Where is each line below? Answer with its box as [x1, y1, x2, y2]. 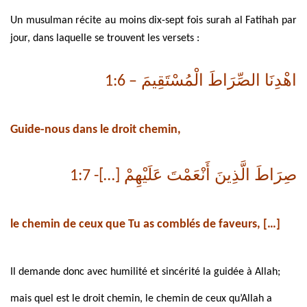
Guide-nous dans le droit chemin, [10, 123, 181, 137]
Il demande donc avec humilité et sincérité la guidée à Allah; [10, 267, 280, 278]
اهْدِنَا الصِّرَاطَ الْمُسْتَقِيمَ [137, 73, 297, 90]
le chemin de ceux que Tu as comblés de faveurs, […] [10, 218, 280, 232]
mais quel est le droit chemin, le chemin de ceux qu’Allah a [10, 293, 272, 305]
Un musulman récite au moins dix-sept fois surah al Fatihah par [10, 15, 297, 27]
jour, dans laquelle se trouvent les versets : [10, 33, 202, 45]
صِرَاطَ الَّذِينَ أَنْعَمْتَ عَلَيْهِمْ [120, 167, 297, 184]
